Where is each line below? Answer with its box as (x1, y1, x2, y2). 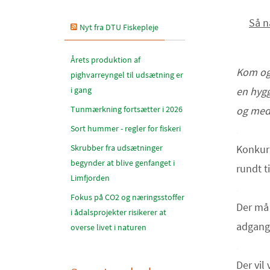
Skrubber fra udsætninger (71, 142, 163, 153)
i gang (71, 84, 92, 95)
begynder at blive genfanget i (71, 157, 175, 168)
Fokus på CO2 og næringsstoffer (71, 192, 184, 202)
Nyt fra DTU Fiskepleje (80, 22, 159, 33)
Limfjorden (71, 172, 110, 183)
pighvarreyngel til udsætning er (71, 69, 183, 80)
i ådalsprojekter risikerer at (71, 207, 166, 218)
